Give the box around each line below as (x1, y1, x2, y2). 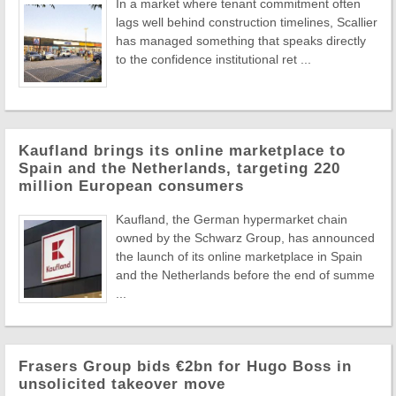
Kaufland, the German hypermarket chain (116, 211, 347, 226)
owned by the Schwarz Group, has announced (116, 230, 375, 245)
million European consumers (19, 177, 244, 194)
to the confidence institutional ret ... (116, 51, 311, 66)
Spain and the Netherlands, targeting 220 (19, 159, 340, 177)
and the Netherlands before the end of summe (116, 267, 375, 282)
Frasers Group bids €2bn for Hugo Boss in (19, 357, 352, 375)
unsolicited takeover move (19, 375, 225, 392)
